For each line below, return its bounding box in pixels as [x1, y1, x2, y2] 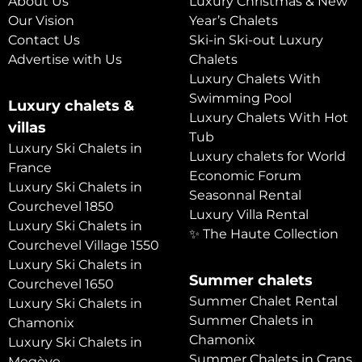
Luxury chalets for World [189, 149, 346, 165]
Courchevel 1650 [8, 276, 114, 293]
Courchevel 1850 [8, 199, 114, 215]
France [8, 160, 52, 176]
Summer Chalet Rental [189, 293, 338, 309]
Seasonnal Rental [189, 187, 301, 204]
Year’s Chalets [189, 13, 278, 29]
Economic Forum [189, 168, 301, 184]
